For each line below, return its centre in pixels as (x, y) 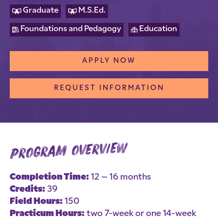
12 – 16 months (120, 177)
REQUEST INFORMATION (109, 88)
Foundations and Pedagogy (71, 29)
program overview (69, 151)
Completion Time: (49, 177)
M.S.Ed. (92, 11)
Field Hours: (36, 202)
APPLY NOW (109, 61)
